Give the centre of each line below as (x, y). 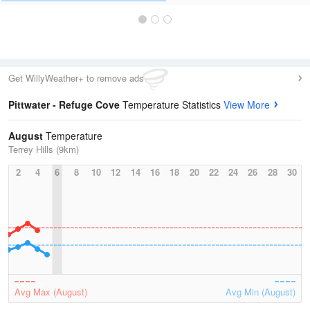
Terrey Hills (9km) (44, 149)
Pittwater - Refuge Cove (65, 104)
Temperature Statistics (173, 104)
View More (247, 104)
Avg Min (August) (261, 292)
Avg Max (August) (51, 292)
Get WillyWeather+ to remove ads (76, 78)
